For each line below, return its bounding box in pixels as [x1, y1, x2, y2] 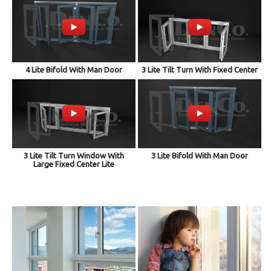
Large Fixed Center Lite [33, 160, 114, 169]
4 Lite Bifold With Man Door [25, 65, 122, 74]
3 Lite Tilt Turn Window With [24, 151, 124, 160]
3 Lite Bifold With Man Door [151, 151, 248, 160]
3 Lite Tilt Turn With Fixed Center [142, 65, 258, 74]
